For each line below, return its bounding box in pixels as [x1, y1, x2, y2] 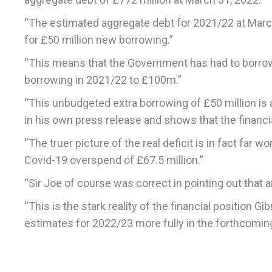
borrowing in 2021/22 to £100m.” [24, 73, 182, 87]
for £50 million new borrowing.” [24, 33, 173, 47]
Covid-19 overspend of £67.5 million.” [24, 154, 203, 167]
